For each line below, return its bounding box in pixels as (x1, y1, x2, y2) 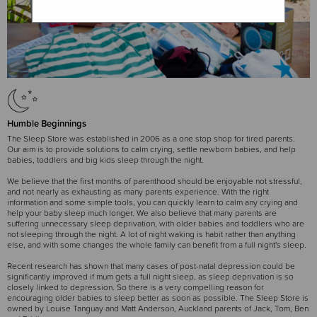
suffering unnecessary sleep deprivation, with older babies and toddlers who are (7, 217, 304, 231)
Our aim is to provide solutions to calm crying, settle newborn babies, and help (7, 143, 296, 156)
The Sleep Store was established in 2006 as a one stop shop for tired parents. (7, 132, 295, 146)
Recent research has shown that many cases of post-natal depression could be (7, 260, 295, 273)
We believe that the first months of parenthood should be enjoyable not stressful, (7, 175, 302, 188)
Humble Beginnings (7, 117, 86, 131)
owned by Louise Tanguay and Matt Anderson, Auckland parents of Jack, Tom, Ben (7, 302, 309, 316)
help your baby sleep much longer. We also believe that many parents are (7, 207, 277, 220)
